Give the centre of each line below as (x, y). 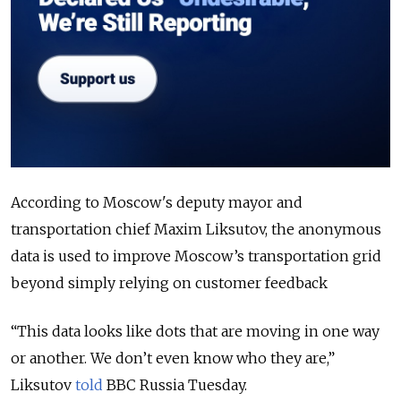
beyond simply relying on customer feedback (169, 283)
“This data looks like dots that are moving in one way (195, 332)
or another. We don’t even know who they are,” (173, 358)
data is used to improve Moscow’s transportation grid (196, 256)
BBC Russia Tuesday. (175, 385)
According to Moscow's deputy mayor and (157, 203)
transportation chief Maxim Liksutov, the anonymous (196, 230)
